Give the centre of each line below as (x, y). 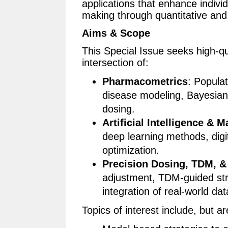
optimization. (131, 150)
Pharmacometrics (145, 82)
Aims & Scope (116, 33)
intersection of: (115, 63)
